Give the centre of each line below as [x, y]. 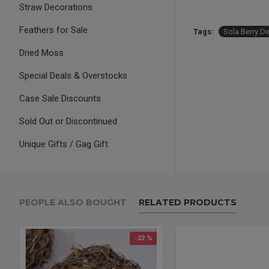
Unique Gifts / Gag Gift [64, 144]
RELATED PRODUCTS [188, 202]
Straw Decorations [56, 7]
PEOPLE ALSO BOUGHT [73, 202]
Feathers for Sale [53, 30]
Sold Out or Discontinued [68, 121]
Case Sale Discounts [60, 98]
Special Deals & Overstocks [73, 76]
